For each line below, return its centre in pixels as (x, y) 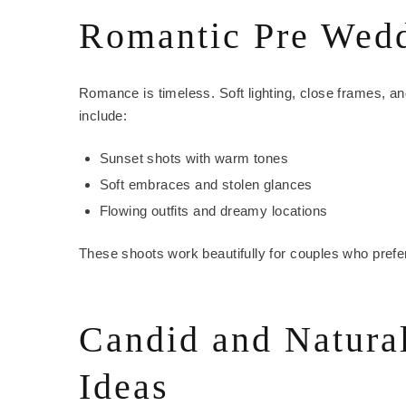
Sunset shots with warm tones (194, 159)
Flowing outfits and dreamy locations (213, 210)
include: (103, 115)
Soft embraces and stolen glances (206, 185)
